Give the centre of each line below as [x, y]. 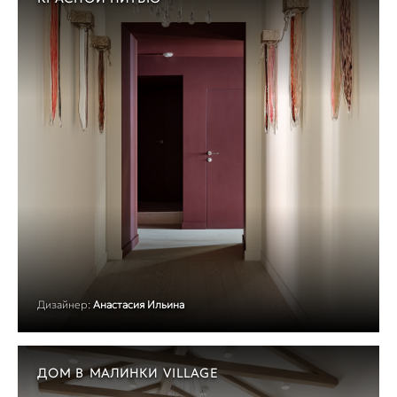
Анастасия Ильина [139, 305]
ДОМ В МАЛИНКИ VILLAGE [128, 374]
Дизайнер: [64, 305]
